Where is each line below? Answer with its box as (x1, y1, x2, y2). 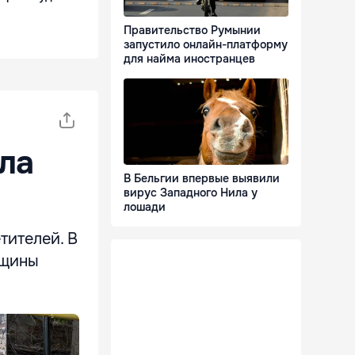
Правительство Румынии (124, 23, 261, 38)
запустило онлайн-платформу (124, 37, 288, 52)
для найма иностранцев (124, 52, 255, 67)
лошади (124, 200, 166, 215)
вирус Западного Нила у (124, 185, 258, 200)
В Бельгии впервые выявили (124, 171, 280, 186)
